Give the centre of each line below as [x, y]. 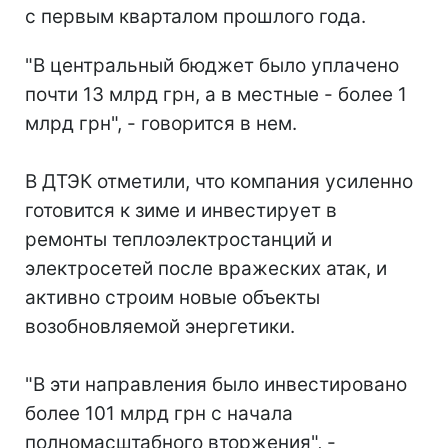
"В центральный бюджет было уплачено [212, 65]
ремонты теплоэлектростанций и [178, 239]
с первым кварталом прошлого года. [195, 16]
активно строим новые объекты [172, 297]
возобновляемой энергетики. [160, 326]
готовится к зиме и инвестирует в [181, 210]
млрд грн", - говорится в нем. [161, 123]
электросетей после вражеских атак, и [206, 268]
